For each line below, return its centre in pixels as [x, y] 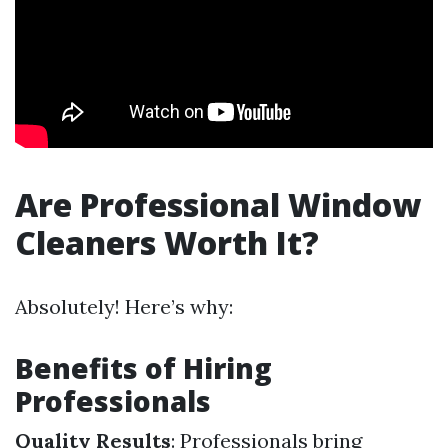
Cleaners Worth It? [167, 242]
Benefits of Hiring [143, 368]
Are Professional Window [218, 204]
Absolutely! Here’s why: [124, 306]
